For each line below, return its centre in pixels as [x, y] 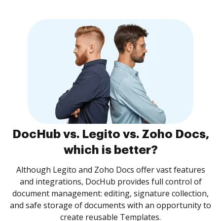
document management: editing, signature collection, [110, 193]
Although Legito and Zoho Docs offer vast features [110, 170]
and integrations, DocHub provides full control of [110, 182]
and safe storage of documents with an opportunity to [110, 205]
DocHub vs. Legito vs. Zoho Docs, [110, 134]
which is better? [110, 150]
